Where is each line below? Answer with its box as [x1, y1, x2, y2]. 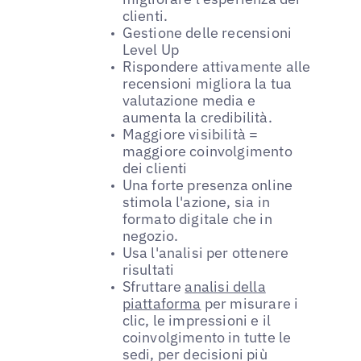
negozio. [122, 226, 179, 246]
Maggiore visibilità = [122, 125, 259, 144]
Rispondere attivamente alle [122, 57, 311, 77]
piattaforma [122, 294, 201, 313]
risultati [122, 260, 175, 280]
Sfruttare [122, 277, 185, 297]
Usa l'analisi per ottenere [122, 243, 289, 263]
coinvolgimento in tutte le [122, 328, 292, 347]
